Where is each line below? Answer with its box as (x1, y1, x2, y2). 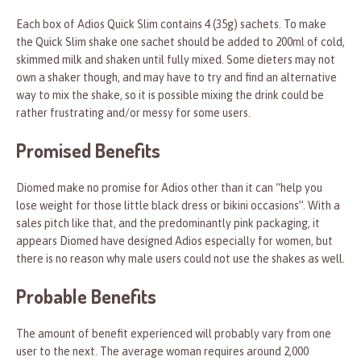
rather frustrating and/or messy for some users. (16, 106, 251, 120)
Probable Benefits (16, 284, 156, 309)
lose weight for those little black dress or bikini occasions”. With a (16, 199, 340, 213)
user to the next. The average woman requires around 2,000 (16, 345, 309, 359)
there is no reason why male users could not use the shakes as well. (16, 252, 345, 266)
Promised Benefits (16, 138, 160, 164)
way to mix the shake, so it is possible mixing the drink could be (16, 89, 324, 102)
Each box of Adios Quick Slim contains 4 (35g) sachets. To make (16, 18, 326, 31)
